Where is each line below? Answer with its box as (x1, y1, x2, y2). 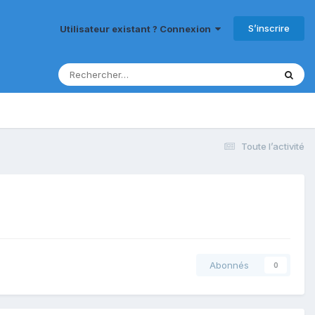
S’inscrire (248, 22, 290, 34)
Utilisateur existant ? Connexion (60, 22, 215, 34)
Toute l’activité (241, 140, 304, 152)
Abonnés (210, 259, 249, 271)
